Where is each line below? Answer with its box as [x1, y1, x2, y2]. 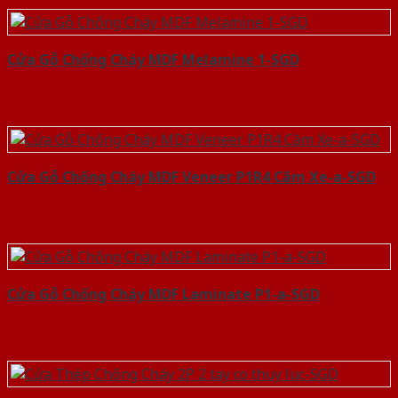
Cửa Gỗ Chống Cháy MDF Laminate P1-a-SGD [7, 283, 320, 304]
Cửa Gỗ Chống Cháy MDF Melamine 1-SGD [7, 49, 299, 69]
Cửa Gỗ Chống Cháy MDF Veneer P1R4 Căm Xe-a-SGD [7, 166, 376, 187]
